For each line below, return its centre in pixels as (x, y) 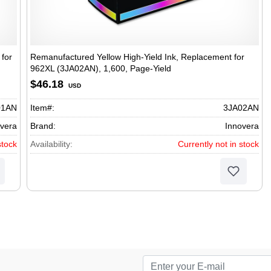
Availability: (51, 144)
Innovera (242, 126)
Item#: (42, 108)
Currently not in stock (218, 144)
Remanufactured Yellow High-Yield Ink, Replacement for (137, 57)
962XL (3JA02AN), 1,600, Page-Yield (101, 68)
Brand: (43, 126)
